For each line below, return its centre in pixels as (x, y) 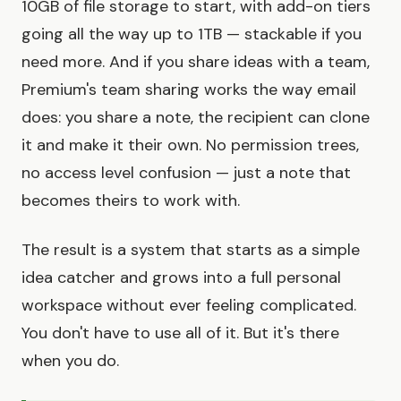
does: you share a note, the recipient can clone (196, 118)
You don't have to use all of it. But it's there (180, 333)
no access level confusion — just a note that (186, 173)
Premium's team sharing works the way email (189, 90)
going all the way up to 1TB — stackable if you (192, 34)
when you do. (70, 361)
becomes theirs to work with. (131, 201)
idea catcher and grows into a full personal (181, 278)
